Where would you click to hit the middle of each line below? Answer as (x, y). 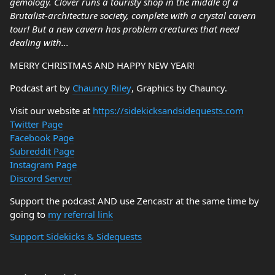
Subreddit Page (42, 151)
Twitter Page (36, 124)
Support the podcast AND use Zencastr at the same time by (134, 201)
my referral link (80, 214)
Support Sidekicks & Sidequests (76, 236)
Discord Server (41, 178)
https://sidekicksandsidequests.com (168, 110)
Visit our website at (51, 110)
